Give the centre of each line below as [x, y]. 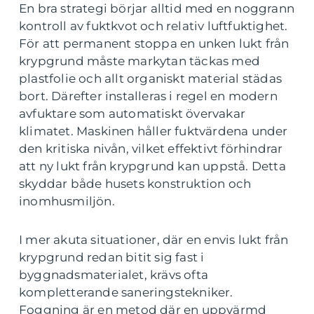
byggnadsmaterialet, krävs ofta [114, 275]
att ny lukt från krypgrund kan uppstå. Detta [152, 166]
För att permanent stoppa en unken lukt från [154, 44]
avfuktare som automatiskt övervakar [132, 114]
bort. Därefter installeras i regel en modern [148, 96]
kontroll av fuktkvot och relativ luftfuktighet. [153, 26]
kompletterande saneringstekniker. [126, 293]
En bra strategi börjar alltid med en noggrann [157, 9]
